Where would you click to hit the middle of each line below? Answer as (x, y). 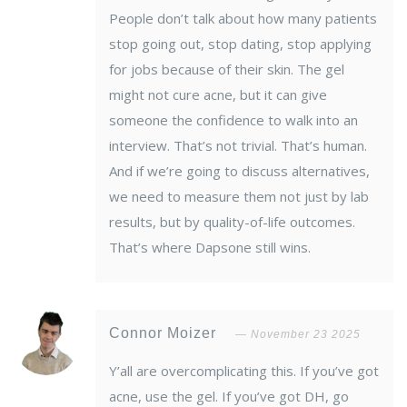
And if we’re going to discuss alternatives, (239, 171)
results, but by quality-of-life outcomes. (232, 222)
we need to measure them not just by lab (239, 197)
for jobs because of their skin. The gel (227, 69)
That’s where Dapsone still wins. (210, 248)
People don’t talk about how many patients (243, 19)
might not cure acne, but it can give (218, 95)
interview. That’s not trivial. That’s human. (238, 146)
